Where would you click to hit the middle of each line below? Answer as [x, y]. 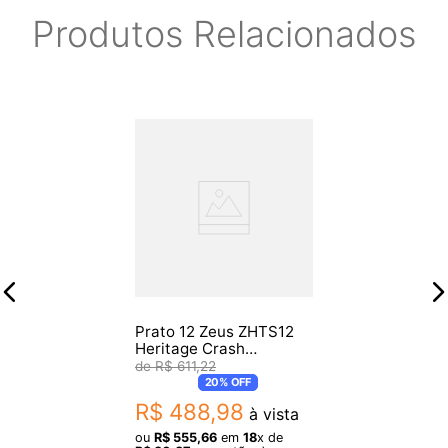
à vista [271, 413]
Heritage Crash [190, 348]
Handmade [174, 365]
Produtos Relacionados [224, 33]
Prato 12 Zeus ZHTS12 [214, 331]
